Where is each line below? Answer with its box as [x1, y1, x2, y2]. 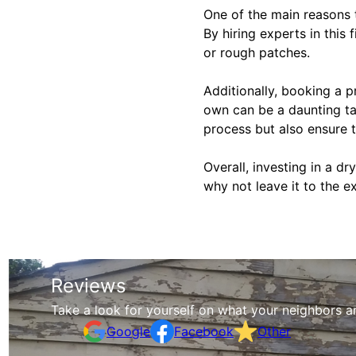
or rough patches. [203, 44, 310, 60]
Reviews [51, 273, 126, 297]
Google [106, 323, 150, 339]
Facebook [174, 323, 234, 339]
